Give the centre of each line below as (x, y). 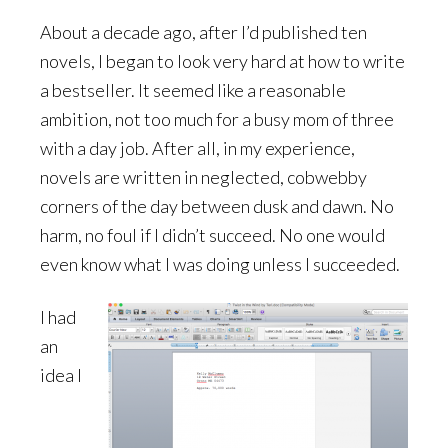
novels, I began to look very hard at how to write (222, 61)
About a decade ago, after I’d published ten (203, 32)
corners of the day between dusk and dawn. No (217, 206)
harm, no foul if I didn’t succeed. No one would (212, 235)
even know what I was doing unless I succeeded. (220, 264)
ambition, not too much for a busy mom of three (217, 119)
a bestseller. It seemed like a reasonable (193, 90)
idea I (61, 375)
